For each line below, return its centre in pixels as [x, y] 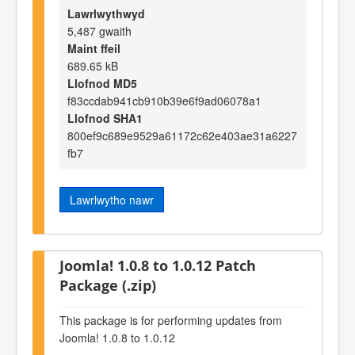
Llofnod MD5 [102, 83]
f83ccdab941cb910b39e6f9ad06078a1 [164, 100]
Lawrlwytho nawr [112, 199]
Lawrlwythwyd [106, 13]
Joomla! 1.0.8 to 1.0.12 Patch [158, 265]
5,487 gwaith [99, 31]
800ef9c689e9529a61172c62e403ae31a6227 [182, 135]
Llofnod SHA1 [105, 118]
